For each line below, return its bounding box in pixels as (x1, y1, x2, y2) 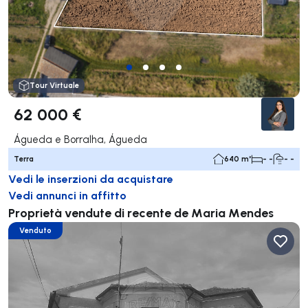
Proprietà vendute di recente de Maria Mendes (8, 203, 274, 221)
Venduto (19, 225, 52, 235)
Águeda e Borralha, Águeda (14, 132, 147, 146)
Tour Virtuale (30, 80, 79, 90)
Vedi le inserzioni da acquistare (8, 170, 173, 186)
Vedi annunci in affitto (8, 187, 126, 202)
